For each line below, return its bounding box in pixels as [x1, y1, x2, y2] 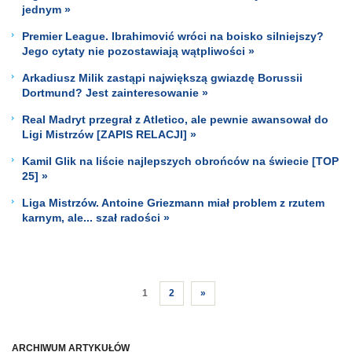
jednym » [22, 2, 71, 16]
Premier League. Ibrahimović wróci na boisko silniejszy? [22, 29, 324, 42]
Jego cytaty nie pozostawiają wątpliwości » [22, 44, 255, 57]
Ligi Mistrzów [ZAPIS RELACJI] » [22, 127, 196, 141]
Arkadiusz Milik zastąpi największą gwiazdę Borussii [22, 71, 302, 84]
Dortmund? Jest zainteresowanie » [22, 86, 208, 99]
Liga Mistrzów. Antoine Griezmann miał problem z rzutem [22, 196, 324, 209]
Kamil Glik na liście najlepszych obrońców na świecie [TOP [22, 154, 339, 167]
